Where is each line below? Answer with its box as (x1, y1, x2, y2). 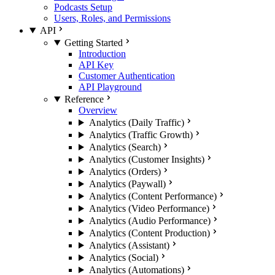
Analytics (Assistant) (88, 240, 169, 250)
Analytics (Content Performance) (88, 191, 217, 201)
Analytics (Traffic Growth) (88, 130, 193, 140)
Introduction (79, 48, 126, 59)
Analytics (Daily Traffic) (88, 117, 184, 128)
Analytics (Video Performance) (88, 203, 209, 214)
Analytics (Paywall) (88, 179, 166, 189)
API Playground (79, 82, 142, 92)
